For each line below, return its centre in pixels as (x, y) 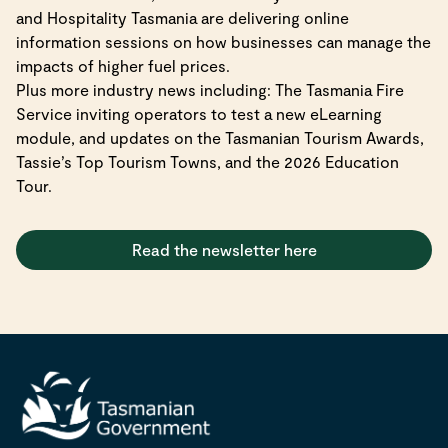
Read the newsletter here (224, 249)
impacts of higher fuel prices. (125, 65)
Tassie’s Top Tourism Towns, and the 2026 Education (207, 161)
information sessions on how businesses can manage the (223, 41)
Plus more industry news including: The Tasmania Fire (210, 89)
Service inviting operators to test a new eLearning (199, 113)
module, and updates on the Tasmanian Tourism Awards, (220, 137)
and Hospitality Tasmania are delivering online (182, 17)
